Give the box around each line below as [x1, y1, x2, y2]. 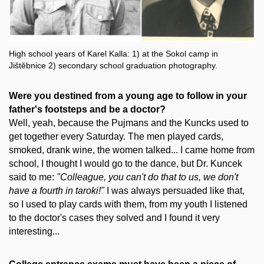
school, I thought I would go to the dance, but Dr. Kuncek [9, 158, 242, 169]
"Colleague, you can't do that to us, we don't [57, 171, 238, 182]
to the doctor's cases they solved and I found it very [9, 212, 220, 223]
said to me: [9, 171, 57, 182]
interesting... [9, 226, 60, 236]
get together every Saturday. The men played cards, [9, 131, 223, 141]
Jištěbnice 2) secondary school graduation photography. [9, 60, 217, 70]
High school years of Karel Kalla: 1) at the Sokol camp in [9, 48, 218, 58]
